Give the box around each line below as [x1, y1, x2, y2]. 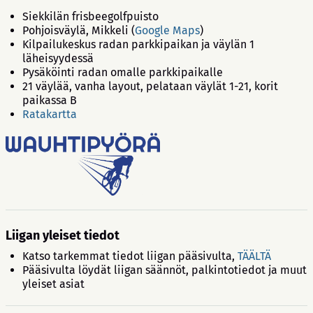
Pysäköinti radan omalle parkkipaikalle [22, 66, 223, 80]
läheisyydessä [22, 52, 94, 66]
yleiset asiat [22, 277, 85, 291]
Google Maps [135, 24, 200, 38]
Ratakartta [22, 108, 77, 122]
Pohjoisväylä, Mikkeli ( [22, 24, 135, 38]
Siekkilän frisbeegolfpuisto [22, 10, 159, 24]
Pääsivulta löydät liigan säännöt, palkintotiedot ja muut [22, 263, 307, 277]
